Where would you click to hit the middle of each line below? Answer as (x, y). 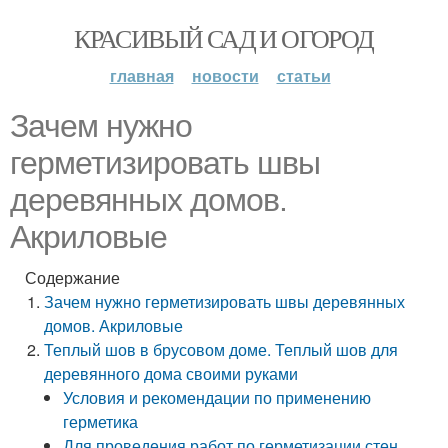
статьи (303, 75)
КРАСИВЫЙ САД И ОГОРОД (224, 38)
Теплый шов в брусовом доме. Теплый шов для (221, 349)
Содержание (72, 277)
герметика (101, 421)
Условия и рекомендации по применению (217, 397)
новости (225, 75)
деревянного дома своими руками (171, 373)
